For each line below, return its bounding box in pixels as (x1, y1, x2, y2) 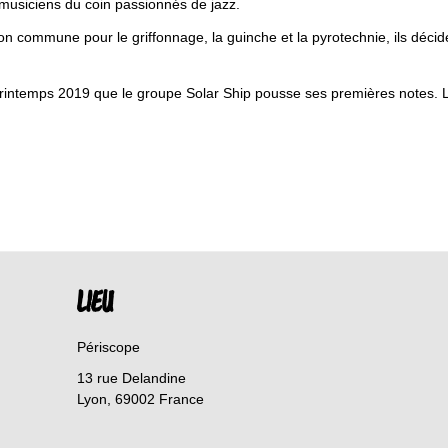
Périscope (77, 339, 141, 355)
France (159, 391, 205, 407)
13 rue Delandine (77, 370, 187, 386)
